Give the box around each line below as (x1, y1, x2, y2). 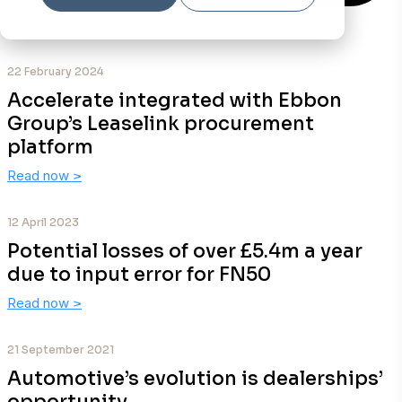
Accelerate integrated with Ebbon (7, 89, 342, 112)
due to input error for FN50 (7, 263, 271, 286)
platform (7, 135, 93, 159)
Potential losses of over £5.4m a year (7, 240, 363, 263)
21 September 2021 (7, 343, 114, 356)
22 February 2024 (7, 65, 104, 78)
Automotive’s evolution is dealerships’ (7, 367, 383, 390)
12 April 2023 (7, 215, 79, 229)
